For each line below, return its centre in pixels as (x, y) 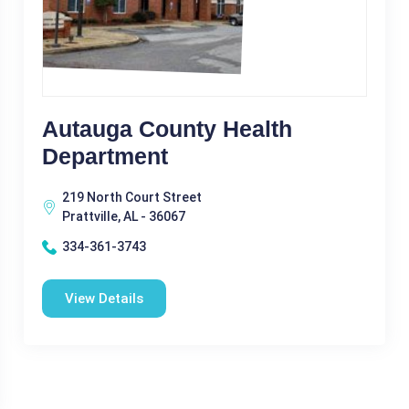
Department (105, 156)
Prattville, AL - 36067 (123, 216)
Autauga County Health (167, 129)
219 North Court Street (131, 197)
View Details (104, 299)
